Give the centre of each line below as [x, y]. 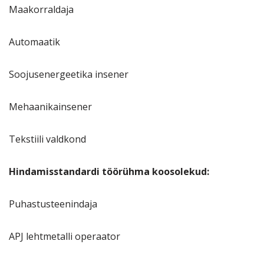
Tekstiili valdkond [47, 139]
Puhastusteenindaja [53, 204]
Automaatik [34, 42]
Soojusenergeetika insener [69, 75]
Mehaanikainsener [50, 107]
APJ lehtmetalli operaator [65, 237]
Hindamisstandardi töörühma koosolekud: [109, 172]
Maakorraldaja [42, 10]
